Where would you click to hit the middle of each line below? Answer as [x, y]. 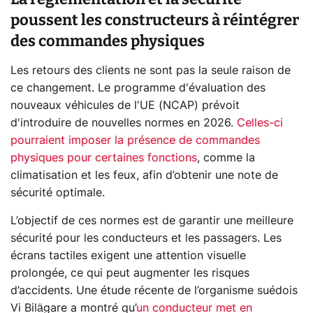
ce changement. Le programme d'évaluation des [138, 88]
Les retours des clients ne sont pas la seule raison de [151, 71]
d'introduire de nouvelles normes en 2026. [124, 123]
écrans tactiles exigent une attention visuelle [128, 256]
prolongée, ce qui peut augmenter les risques [130, 274]
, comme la [226, 158]
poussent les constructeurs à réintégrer [155, 20]
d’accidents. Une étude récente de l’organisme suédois [154, 291]
